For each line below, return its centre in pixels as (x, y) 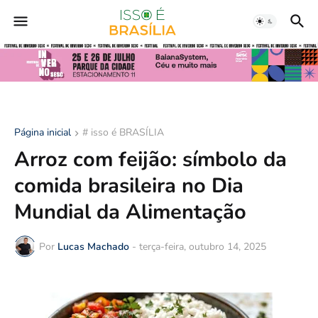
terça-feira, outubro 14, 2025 (203, 246)
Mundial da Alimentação (130, 212)
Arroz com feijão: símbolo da (150, 160)
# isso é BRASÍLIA (123, 133)
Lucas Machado (93, 246)
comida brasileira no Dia (129, 186)
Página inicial (43, 133)
